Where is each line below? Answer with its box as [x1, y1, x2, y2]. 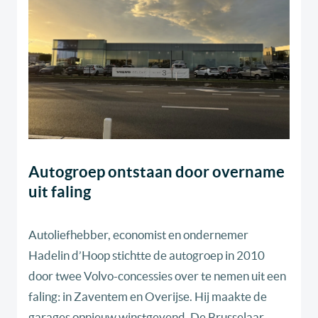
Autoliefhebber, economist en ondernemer [28, 228, 248, 242]
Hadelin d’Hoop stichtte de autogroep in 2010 [28, 248, 265, 263]
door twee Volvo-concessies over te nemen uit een [28, 269, 286, 283]
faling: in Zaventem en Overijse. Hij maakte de [28, 290, 267, 304]
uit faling [28, 182, 91, 201]
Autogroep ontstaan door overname [28, 163, 285, 181]
